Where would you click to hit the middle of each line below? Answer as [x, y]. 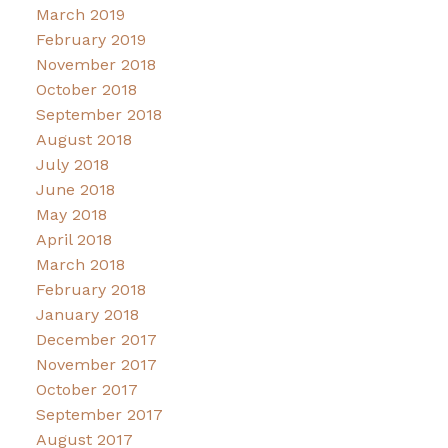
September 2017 [99, 415]
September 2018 [98, 115]
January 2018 [87, 315]
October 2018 [86, 90]
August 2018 [83, 140]
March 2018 [80, 265]
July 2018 [72, 165]
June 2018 [75, 190]
